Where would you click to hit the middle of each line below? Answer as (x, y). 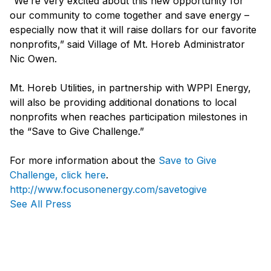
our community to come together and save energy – (129, 15)
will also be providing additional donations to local (123, 103)
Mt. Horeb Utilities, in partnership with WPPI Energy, (130, 88)
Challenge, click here (58, 175)
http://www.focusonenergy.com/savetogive (108, 190)
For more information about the (84, 161)
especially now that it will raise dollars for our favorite (133, 30)
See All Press (41, 204)
